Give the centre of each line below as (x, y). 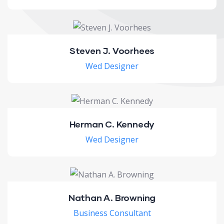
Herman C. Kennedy (112, 124)
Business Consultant (112, 213)
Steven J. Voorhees (112, 51)
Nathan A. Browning (112, 198)
